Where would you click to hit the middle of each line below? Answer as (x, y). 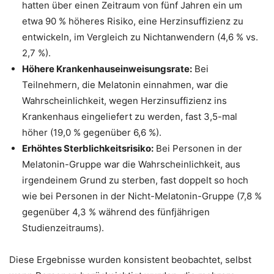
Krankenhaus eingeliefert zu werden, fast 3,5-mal (130, 117)
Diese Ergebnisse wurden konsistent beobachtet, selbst (130, 260)
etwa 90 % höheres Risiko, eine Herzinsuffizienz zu (133, 21)
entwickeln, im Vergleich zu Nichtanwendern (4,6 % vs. (140, 37)
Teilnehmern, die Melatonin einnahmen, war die (125, 85)
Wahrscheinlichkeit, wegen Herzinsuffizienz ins (124, 101)
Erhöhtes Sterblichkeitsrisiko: (88, 149)
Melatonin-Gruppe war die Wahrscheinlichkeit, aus (131, 165)
